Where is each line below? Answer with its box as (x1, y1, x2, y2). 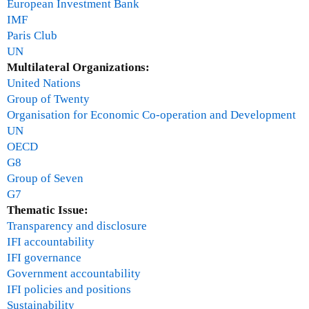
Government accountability (7, 266, 141, 280)
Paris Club (7, 28, 57, 42)
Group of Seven (7, 171, 83, 185)
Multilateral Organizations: (7, 60, 152, 74)
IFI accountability (7, 235, 94, 248)
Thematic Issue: (7, 203, 91, 217)
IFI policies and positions (7, 282, 131, 296)
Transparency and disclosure (7, 219, 147, 232)
